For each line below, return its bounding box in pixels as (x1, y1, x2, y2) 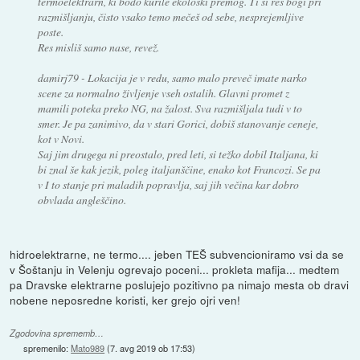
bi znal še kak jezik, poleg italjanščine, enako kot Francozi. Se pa (37, 162, 321, 177)
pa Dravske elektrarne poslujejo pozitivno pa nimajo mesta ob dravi (10, 276, 350, 292)
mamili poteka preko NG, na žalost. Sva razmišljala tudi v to (37, 100, 302, 116)
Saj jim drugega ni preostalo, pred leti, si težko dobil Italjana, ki (37, 146, 318, 162)
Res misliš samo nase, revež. (37, 39, 159, 55)
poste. (37, 24, 63, 39)
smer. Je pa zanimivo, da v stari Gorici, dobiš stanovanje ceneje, (37, 116, 318, 131)
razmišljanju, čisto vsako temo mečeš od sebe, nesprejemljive (37, 9, 304, 24)
